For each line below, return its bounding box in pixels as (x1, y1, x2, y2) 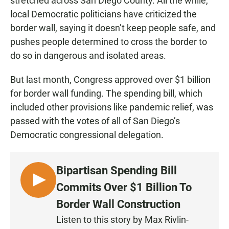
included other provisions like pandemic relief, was (10, 102, 213, 113)
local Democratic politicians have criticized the (10, 9, 197, 20)
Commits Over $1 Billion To (56, 181, 192, 194)
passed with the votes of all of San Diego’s (10, 116, 180, 127)
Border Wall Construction (56, 198, 180, 211)
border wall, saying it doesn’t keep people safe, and (10, 22, 216, 34)
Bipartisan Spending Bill (56, 164, 177, 177)
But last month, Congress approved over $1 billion (10, 74, 211, 85)
